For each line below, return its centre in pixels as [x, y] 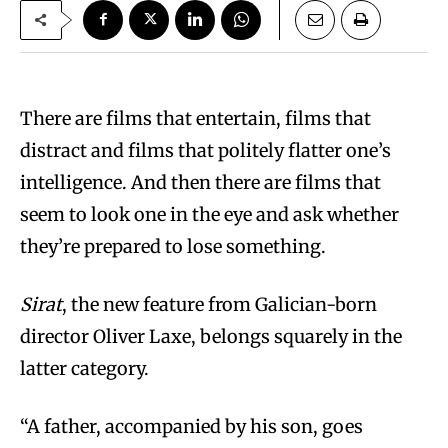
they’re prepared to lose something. [173, 246]
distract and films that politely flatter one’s [205, 150]
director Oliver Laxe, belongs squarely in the [211, 336]
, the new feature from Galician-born [219, 304]
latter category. [84, 368]
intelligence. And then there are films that [200, 182]
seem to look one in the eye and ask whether [209, 214]
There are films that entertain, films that [195, 118]
